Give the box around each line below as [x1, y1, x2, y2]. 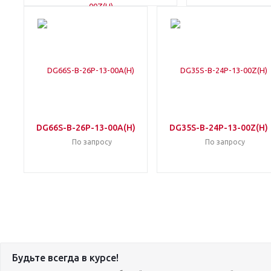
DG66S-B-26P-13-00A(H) [36, 123, 135, 132]
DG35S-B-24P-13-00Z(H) [169, 123, 268, 132]
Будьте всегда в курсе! [12, 252, 119, 263]
